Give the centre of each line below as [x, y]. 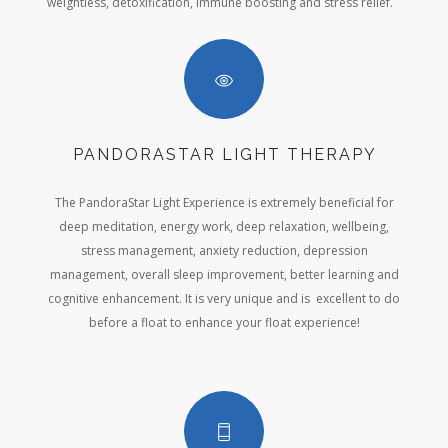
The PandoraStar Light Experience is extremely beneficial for [224, 203]
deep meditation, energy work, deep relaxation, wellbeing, [224, 227]
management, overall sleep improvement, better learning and [224, 275]
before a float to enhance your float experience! [224, 323]
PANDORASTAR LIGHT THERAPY [225, 155]
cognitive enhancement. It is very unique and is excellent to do [224, 299]
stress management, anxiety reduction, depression [224, 251]
